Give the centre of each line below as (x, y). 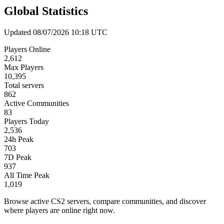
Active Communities (36, 103)
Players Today (26, 121)
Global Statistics (46, 11)
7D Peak (18, 157)
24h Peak (19, 139)
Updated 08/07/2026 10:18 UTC (56, 32)
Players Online (27, 49)
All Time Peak (27, 175)
